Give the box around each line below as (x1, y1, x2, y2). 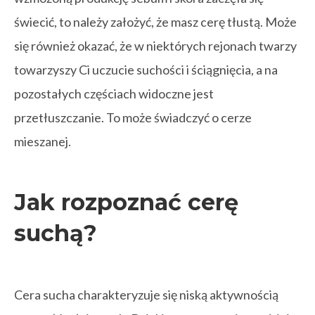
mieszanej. (14, 134, 71, 149)
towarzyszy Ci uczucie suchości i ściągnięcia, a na (14, 62, 278, 77)
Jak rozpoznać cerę (14, 188, 238, 216)
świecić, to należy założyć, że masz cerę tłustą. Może (14, 14, 297, 30)
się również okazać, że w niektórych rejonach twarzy (14, 38, 297, 53)
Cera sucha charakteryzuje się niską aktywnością (14, 287, 278, 302)
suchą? (14, 219, 97, 247)
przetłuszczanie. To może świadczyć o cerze (14, 110, 252, 125)
